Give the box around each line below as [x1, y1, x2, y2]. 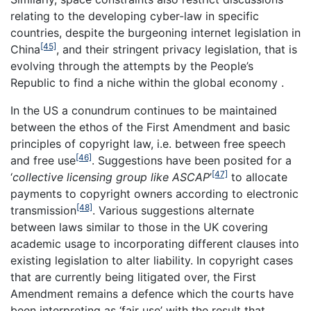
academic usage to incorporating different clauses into [10, 237, 299, 251]
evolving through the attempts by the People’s [10, 59, 253, 74]
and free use [10, 153, 76, 168]
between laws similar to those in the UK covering [10, 220, 268, 235]
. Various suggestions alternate [92, 203, 254, 218]
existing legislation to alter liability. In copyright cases [10, 253, 293, 268]
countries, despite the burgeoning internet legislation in [10, 26, 301, 40]
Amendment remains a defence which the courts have [10, 287, 294, 301]
